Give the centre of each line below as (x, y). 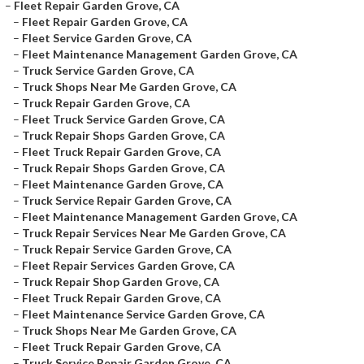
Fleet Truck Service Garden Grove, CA (123, 119)
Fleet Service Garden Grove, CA (107, 38)
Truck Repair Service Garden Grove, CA (127, 249)
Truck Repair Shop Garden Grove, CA (121, 282)
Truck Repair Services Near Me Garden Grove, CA (154, 233)
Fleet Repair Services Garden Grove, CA (128, 265)
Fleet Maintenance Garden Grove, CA (123, 184)
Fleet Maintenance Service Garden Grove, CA (143, 314)
